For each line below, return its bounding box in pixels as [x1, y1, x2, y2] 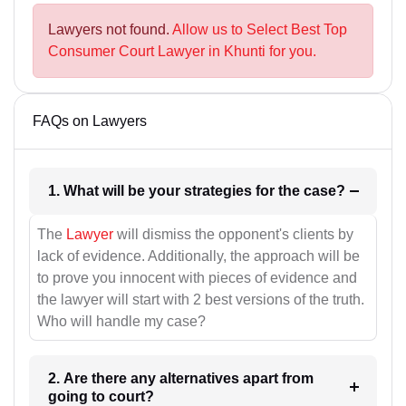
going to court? [47, 388, 154, 404]
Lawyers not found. [48, 22, 172, 38]
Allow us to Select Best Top [172, 22, 347, 38]
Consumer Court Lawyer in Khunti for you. [48, 43, 316, 60]
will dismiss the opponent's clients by [113, 226, 353, 242]
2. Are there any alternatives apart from [47, 370, 314, 386]
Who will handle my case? [37, 313, 206, 329]
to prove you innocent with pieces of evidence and [37, 269, 357, 285]
